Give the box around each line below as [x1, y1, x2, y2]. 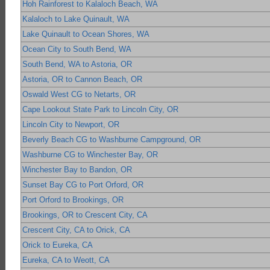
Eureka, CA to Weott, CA [22, 256, 110, 265]
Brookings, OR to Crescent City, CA [22, 210, 148, 220]
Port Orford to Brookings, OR [22, 195, 124, 205]
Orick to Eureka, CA [22, 240, 93, 250]
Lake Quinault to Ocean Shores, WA [22, 30, 150, 39]
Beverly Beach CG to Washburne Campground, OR [22, 135, 201, 145]
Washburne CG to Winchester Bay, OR [22, 150, 159, 160]
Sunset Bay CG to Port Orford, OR [22, 180, 144, 190]
